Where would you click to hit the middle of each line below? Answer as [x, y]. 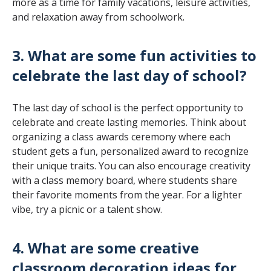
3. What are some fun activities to [134, 55]
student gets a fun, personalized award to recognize [130, 151]
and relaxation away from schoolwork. [98, 17]
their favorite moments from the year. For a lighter [127, 194]
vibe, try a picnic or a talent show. [87, 209]
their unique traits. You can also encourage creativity [131, 165]
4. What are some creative [106, 247]
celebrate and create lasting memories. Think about [129, 122]
